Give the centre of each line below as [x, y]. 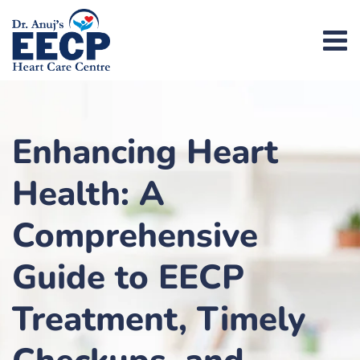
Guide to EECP [128, 278]
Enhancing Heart [145, 152]
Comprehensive [135, 236]
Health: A [88, 194]
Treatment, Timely [159, 319]
